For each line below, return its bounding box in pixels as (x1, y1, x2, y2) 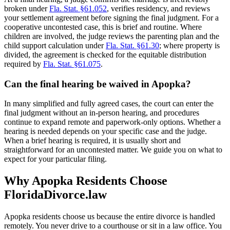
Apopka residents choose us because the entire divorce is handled (4, 212, 215, 221)
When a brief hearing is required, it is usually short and (4, 136, 181, 145)
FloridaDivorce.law (4, 188, 107, 202)
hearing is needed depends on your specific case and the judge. (4, 127, 207, 136)
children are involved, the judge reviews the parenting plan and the (4, 31, 219, 41)
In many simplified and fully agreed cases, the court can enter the (4, 99, 214, 108)
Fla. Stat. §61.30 (106, 41, 159, 50)
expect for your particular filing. (4, 155, 107, 164)
